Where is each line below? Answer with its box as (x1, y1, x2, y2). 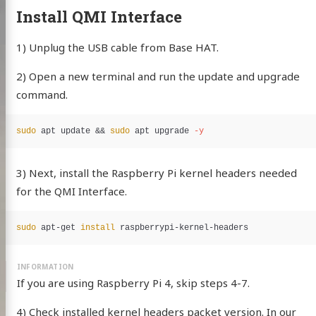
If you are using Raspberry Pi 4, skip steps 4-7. (16, 275, 250, 290)
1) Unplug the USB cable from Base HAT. (16, 39, 219, 54)
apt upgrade (134, 126, 194, 136)
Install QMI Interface (16, 5, 182, 27)
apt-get (40, 223, 80, 233)
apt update (40, 126, 95, 136)
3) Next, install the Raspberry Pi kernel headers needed (16, 166, 297, 181)
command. (16, 87, 68, 102)
